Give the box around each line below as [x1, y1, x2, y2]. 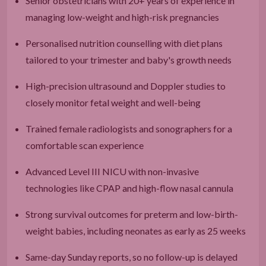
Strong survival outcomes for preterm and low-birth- [26, 208, 238, 220]
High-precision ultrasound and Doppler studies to [26, 80, 226, 91]
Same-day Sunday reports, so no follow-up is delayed [26, 251, 237, 262]
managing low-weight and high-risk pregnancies [26, 11, 219, 23]
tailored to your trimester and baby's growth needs [26, 53, 232, 65]
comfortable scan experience [26, 139, 144, 151]
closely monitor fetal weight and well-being [26, 96, 201, 108]
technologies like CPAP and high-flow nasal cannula [26, 182, 233, 194]
